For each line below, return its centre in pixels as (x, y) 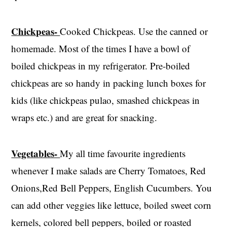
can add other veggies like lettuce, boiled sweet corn (111, 205)
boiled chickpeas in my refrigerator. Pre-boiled (101, 65)
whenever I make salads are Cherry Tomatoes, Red (109, 170)
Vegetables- (36, 153)
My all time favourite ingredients (123, 153)
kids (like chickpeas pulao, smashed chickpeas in (106, 100)
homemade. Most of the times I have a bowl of (101, 48)
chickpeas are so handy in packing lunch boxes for (109, 83)
